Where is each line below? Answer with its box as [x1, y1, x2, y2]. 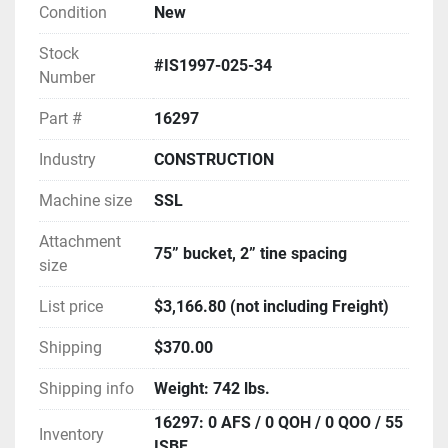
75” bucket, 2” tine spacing [154, 244, 347, 264]
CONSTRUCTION [154, 150, 274, 170]
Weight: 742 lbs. [154, 379, 270, 399]
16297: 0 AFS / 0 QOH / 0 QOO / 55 [154, 413, 403, 433]
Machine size [39, 191, 132, 211]
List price [39, 297, 103, 317]
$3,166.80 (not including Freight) [154, 297, 389, 317]
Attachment [39, 232, 121, 252]
